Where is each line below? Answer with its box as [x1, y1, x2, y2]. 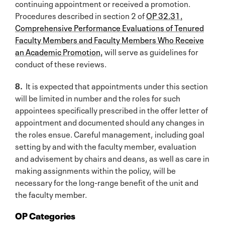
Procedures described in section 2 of [15, 9, 146, 21]
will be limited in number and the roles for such [15, 91, 180, 103]
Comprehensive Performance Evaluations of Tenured [15, 21, 204, 33]
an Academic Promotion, [15, 45, 103, 57]
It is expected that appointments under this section [24, 79, 208, 91]
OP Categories [15, 208, 75, 221]
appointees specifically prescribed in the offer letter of [15, 103, 208, 116]
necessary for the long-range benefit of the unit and [15, 175, 198, 188]
